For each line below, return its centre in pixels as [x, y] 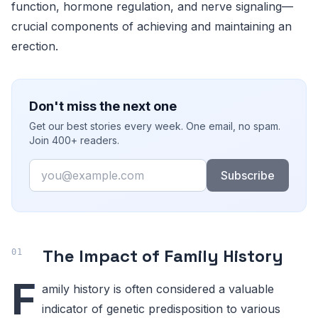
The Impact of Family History [163, 256]
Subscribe [247, 175]
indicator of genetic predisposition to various [161, 308]
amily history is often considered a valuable [158, 289]
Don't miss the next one [103, 106]
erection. [35, 46]
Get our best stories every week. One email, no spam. [155, 126]
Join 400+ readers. [74, 140]
